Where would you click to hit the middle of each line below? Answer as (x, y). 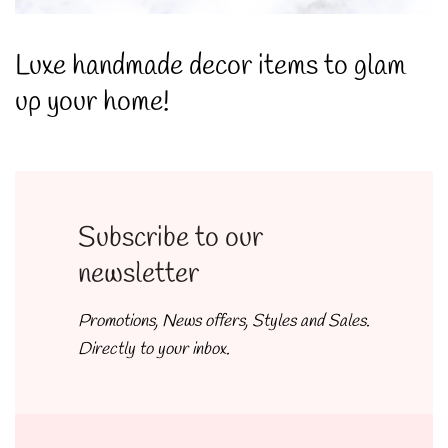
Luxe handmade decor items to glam (210, 67)
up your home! (92, 103)
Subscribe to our (170, 239)
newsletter (138, 275)
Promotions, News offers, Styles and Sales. (223, 322)
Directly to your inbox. (153, 350)
